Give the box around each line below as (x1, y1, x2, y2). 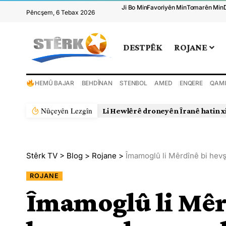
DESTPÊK (123, 42, 162, 53)
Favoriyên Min (147, 4, 187, 11)
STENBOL (120, 79, 147, 87)
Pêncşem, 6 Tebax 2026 (26, 9, 95, 16)
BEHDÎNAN (81, 79, 112, 87)
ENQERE (180, 79, 203, 87)
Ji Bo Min (122, 4, 147, 11)
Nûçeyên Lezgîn (41, 105, 93, 116)
